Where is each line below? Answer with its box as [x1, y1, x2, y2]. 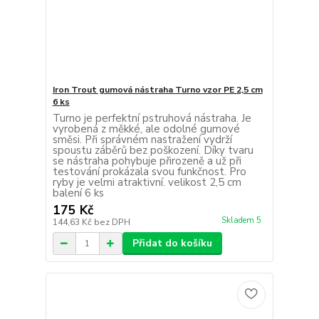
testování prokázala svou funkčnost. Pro [52, 164, 246, 179]
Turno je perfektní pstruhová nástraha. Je [52, 111, 251, 126]
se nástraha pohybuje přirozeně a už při [52, 154, 241, 169]
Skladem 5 [221, 215, 263, 226]
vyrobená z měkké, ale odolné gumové [52, 122, 240, 137]
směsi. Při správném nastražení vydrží [52, 132, 232, 147]
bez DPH [93, 216, 130, 229]
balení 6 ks [52, 186, 104, 201]
